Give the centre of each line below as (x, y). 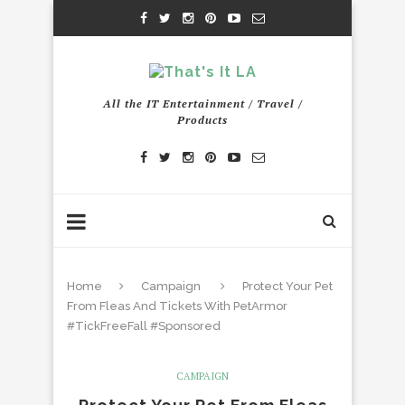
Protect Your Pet (287, 286)
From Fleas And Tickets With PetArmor (177, 306)
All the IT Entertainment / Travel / (202, 104)
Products (202, 120)
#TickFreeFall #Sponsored (144, 326)
